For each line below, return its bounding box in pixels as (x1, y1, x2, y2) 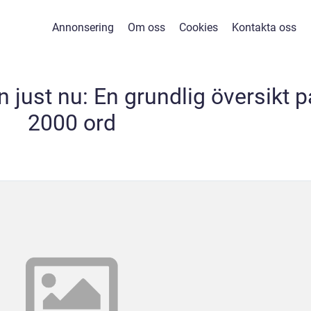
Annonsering (51, 21, 114, 34)
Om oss (127, 21, 165, 34)
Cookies (178, 21, 218, 34)
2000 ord (27, 110, 116, 136)
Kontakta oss (231, 21, 296, 34)
